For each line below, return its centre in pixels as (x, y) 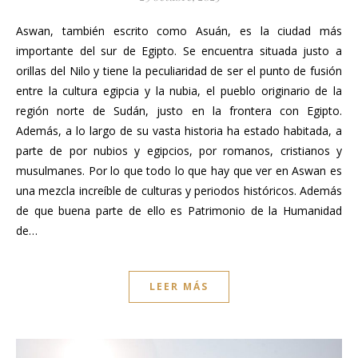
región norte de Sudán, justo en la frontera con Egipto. (179, 111)
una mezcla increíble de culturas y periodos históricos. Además (179, 191)
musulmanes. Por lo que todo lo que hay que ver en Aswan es (179, 171)
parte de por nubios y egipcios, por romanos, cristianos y (179, 151)
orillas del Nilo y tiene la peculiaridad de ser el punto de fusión (179, 71)
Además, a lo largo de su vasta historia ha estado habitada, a (179, 131)
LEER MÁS (179, 287)
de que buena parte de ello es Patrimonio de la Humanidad (179, 211)
